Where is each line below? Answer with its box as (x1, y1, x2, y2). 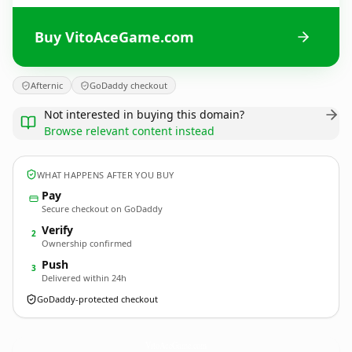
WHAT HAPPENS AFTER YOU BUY (37, 168, 174, 181)
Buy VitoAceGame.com (35, 27, 194, 46)
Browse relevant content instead (44, 123, 214, 138)
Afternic (31, 79, 63, 91)
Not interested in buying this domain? (44, 107, 244, 122)
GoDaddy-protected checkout (37, 293, 158, 305)
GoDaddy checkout (90, 79, 167, 91)
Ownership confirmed (42, 237, 132, 249)
